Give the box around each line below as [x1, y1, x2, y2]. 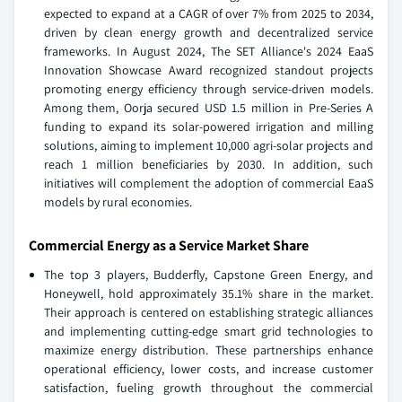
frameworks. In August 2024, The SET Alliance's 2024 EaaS [44, 43, 373, 60]
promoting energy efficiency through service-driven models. [44, 81, 373, 98]
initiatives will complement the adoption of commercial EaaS [44, 175, 373, 192]
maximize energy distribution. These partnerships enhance [44, 342, 373, 359]
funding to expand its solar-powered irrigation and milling [44, 118, 373, 135]
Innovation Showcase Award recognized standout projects [44, 62, 373, 79]
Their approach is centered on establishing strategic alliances [44, 304, 373, 321]
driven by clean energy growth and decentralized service [44, 24, 373, 41]
